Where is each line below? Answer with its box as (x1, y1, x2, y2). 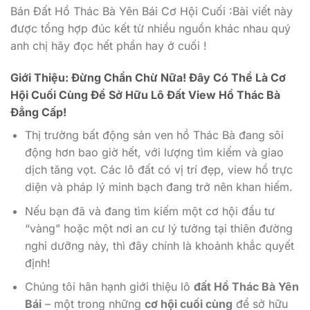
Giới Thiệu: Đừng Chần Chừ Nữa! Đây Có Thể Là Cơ (10, 70, 286, 84)
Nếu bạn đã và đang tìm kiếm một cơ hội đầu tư (24, 203, 275, 218)
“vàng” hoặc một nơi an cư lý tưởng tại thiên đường (24, 221, 293, 235)
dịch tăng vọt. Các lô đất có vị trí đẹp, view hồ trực (24, 162, 293, 176)
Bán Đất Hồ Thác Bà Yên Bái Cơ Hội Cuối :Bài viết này (10, 4, 293, 19)
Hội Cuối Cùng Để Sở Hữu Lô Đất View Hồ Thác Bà (10, 87, 280, 102)
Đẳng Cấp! (10, 104, 66, 119)
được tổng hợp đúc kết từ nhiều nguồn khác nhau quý (10, 21, 291, 36)
